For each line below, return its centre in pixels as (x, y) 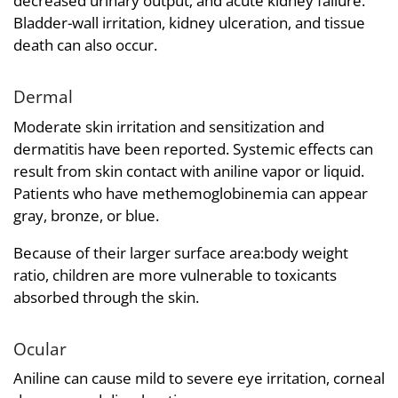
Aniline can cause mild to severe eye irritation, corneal (199, 378)
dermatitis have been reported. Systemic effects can (193, 148)
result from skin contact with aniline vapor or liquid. (189, 171)
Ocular (40, 348)
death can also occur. (85, 45)
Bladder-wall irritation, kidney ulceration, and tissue (189, 23)
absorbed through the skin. (106, 297)
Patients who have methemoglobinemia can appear (191, 193)
